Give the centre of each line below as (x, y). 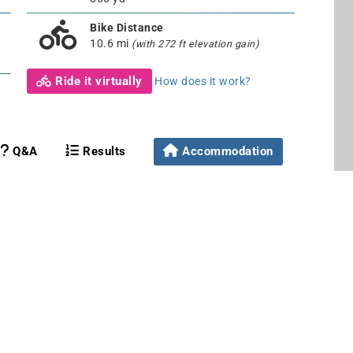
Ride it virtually (97, 81)
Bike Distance (127, 27)
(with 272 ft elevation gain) (195, 43)
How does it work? (203, 81)
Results (102, 151)
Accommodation (228, 151)
